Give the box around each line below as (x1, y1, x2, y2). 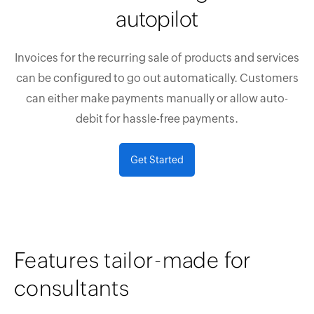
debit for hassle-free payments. (76, 111, 238, 125)
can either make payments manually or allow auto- (26, 91, 288, 105)
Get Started (130, 153, 184, 165)
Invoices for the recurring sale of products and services (15, 50, 299, 64)
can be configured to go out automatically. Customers (15, 71, 299, 85)
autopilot (116, 6, 198, 32)
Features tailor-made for (14, 247, 252, 273)
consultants (14, 275, 129, 301)
